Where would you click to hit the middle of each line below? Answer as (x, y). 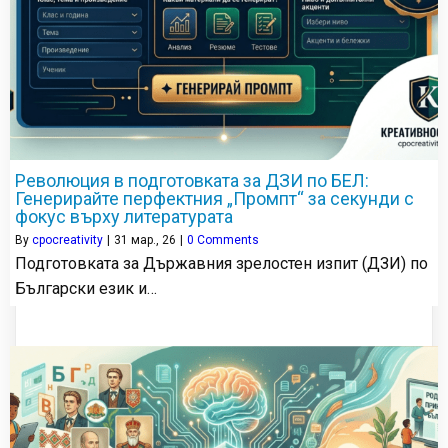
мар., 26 (153, 239)
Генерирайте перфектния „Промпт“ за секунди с (214, 198)
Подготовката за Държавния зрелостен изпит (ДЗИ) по (221, 263)
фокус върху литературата (124, 216)
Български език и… (86, 288)
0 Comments (223, 239)
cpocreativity (67, 239)
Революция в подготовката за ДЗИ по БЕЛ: (192, 180)
